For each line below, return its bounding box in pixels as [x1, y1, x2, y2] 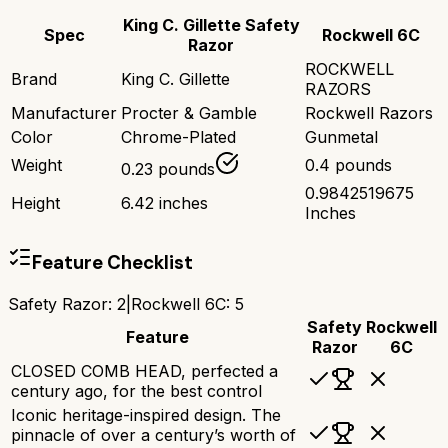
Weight [11, 155, 62, 176]
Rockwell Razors [305, 103, 433, 124]
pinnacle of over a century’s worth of [11, 424, 296, 445]
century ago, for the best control [11, 380, 262, 401]
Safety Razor [8, 293, 108, 314]
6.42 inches [121, 193, 208, 214]
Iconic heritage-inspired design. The [11, 404, 281, 425]
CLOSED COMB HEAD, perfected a [11, 360, 278, 381]
